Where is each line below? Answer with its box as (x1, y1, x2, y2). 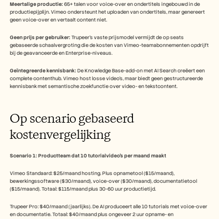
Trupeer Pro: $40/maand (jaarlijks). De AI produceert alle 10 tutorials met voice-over (10, 203, 207, 210)
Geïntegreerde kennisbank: (10, 67, 76, 74)
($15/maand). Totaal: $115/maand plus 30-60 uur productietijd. (10, 186, 156, 192)
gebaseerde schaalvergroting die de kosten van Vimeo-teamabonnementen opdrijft (10, 42, 209, 48)
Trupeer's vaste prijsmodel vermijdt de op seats (70, 34, 184, 41)
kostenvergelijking (10, 126, 110, 143)
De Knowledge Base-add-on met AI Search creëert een (76, 67, 205, 74)
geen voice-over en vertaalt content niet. (10, 17, 107, 23)
